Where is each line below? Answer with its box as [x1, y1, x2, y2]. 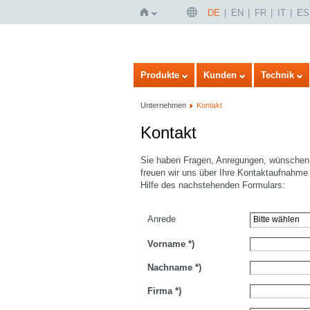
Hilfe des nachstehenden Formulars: [140, 180, 285, 190]
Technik [261, 70, 294, 80]
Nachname [147, 262, 192, 273]
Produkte [140, 70, 179, 80]
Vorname [147, 239, 185, 249]
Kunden [203, 70, 237, 80]
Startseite [138, 64, 177, 74]
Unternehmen [140, 101, 186, 109]
